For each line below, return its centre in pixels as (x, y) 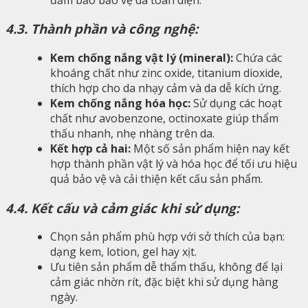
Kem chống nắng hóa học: (120, 103)
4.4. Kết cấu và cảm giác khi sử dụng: (122, 208)
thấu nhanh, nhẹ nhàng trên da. (132, 133)
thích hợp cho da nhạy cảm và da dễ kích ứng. (166, 88)
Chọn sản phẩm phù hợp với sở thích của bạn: (167, 237)
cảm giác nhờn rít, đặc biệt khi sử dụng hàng (164, 282)
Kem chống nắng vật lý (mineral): (142, 57)
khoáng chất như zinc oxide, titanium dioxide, (166, 73)
